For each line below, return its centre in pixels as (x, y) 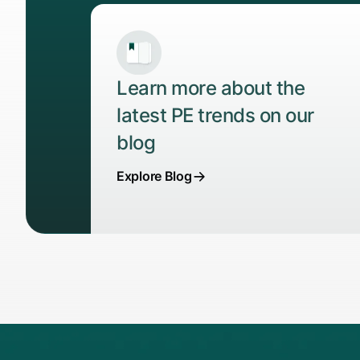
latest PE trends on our (215, 116)
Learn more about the (211, 88)
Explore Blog (154, 176)
